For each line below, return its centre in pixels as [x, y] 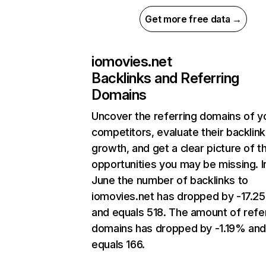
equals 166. [118, 244]
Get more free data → [193, 19]
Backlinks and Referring [165, 78]
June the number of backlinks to [170, 180]
